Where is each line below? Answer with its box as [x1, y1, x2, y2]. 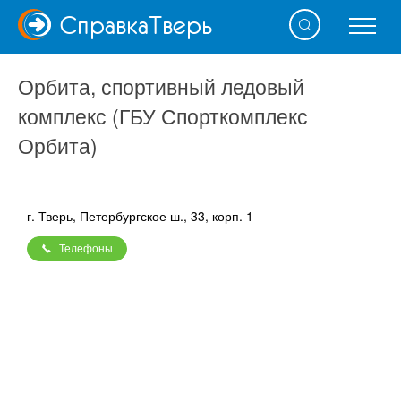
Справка [59, 10, 149, 39]
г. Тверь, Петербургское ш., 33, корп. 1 [27, 207, 253, 225]
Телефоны [59, 243, 113, 255]
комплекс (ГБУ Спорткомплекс [18, 101, 308, 131]
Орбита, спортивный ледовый [18, 72, 304, 101]
